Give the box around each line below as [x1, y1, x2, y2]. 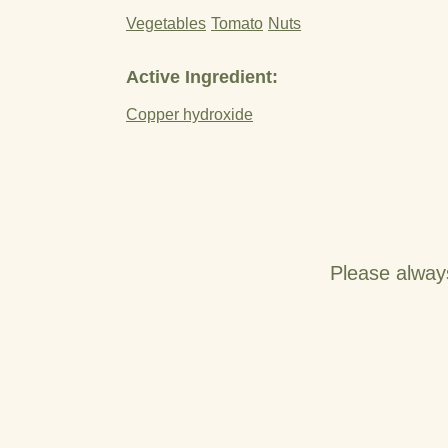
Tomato [211, 15, 263, 32]
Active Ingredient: [126, 67, 278, 87]
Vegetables [126, 15, 206, 32]
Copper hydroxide [126, 106, 253, 123]
